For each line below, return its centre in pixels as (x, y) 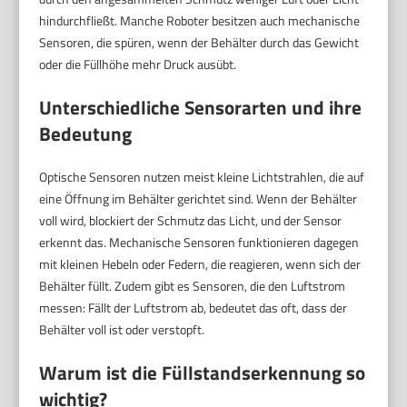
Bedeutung (86, 134)
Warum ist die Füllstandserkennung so (203, 373)
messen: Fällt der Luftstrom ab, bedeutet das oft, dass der (194, 308)
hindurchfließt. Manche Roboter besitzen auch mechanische (200, 21)
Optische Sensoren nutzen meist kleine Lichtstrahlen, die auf (202, 177)
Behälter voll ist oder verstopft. (122, 330)
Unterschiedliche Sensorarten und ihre (201, 108)
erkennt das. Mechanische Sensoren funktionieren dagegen (199, 243)
